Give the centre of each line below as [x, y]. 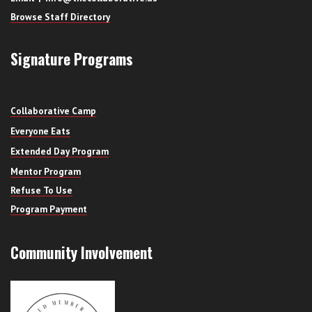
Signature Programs [72, 58]
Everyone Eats [40, 131]
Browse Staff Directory [60, 16]
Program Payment [49, 209]
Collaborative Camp [53, 110]
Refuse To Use [41, 190]
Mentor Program [46, 171]
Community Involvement [81, 252]
